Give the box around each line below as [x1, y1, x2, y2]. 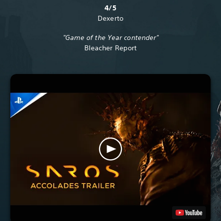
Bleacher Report [84, 43, 137, 52]
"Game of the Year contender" [62, 33, 159, 42]
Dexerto [98, 14, 123, 23]
